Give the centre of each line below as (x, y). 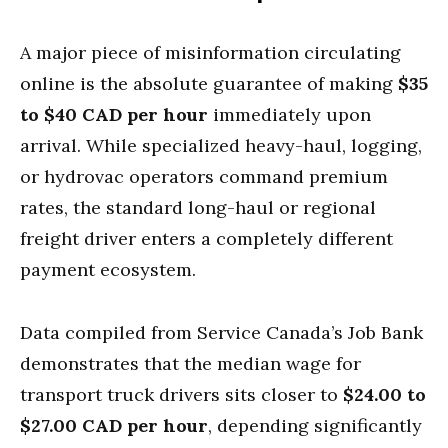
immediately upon (289, 114)
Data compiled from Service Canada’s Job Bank (221, 332)
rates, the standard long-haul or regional (198, 207)
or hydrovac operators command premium (204, 176)
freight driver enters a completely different (206, 238)
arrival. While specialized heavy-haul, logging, (221, 145)
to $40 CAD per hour (114, 114)
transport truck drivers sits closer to (181, 394)
